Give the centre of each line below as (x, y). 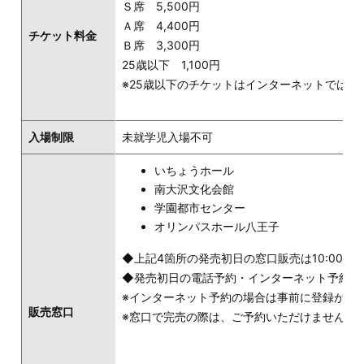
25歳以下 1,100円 (171, 65)
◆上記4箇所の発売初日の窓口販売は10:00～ (238, 258)
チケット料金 (63, 36)
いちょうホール (194, 171)
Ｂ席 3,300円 (161, 45)
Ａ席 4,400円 (161, 26)
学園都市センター (200, 208)
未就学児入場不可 (167, 137)
